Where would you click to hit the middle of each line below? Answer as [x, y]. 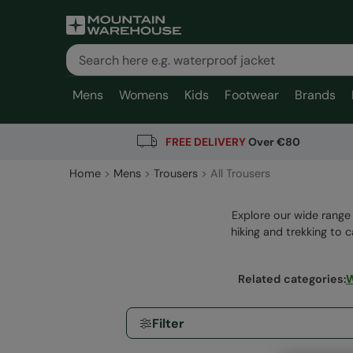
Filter [168, 323]
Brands [315, 95]
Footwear [252, 95]
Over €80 [273, 141]
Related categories [291, 279]
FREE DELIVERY [205, 141]
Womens [144, 95]
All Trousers [240, 174]
